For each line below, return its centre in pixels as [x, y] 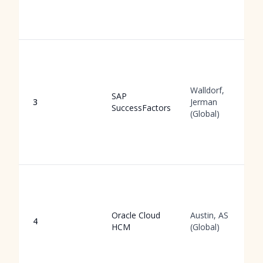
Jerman [204, 102]
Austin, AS [209, 215]
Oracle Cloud [136, 215]
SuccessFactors [141, 108]
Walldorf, [207, 90]
